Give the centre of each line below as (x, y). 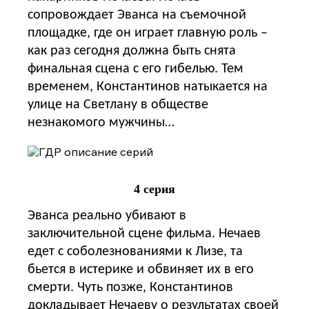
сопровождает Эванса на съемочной (137, 15)
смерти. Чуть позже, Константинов (130, 287)
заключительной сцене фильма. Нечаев (144, 233)
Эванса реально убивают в (107, 216)
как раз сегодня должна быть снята (132, 51)
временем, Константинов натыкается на (148, 87)
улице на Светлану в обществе (118, 104)
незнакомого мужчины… (101, 122)
